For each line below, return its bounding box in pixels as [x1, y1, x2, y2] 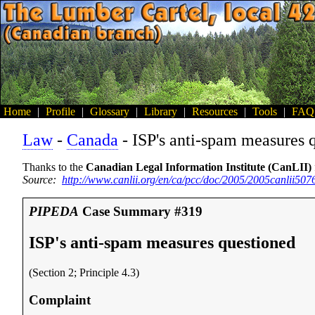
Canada [67, 131, 118, 149]
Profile [46, 105, 75, 117]
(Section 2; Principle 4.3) [29, 266, 139, 278]
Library [144, 105, 177, 117]
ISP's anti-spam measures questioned [29, 233, 295, 252]
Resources [192, 105, 238, 117]
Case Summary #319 [79, 204, 202, 219]
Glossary [90, 105, 129, 117]
